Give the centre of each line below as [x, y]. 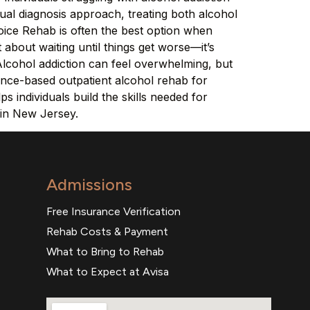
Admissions [89, 185]
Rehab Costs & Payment [107, 232]
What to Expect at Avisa [107, 272]
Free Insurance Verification [113, 212]
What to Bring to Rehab [105, 252]
